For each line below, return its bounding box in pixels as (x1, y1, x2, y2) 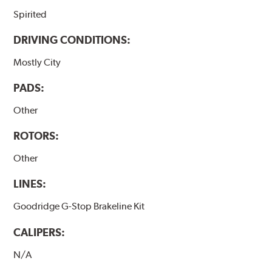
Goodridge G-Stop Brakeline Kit (13, 200, 145, 212)
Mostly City (13, 56, 61, 69)
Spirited (13, 8, 47, 21)
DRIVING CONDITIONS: (13, 33, 131, 47)
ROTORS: (13, 129, 59, 143)
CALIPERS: (13, 225, 66, 239)
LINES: (13, 177, 47, 191)
